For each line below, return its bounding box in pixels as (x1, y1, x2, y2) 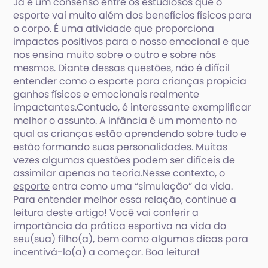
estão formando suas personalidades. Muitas (13, 140, 228, 154)
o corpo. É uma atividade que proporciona (13, 22, 215, 35)
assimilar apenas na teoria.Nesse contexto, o (13, 166, 226, 180)
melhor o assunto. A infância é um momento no (13, 114, 237, 127)
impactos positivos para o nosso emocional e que (13, 35, 250, 48)
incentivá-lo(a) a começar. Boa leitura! (13, 245, 200, 259)
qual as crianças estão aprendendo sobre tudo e (13, 127, 247, 141)
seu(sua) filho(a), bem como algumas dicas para (13, 232, 249, 246)
